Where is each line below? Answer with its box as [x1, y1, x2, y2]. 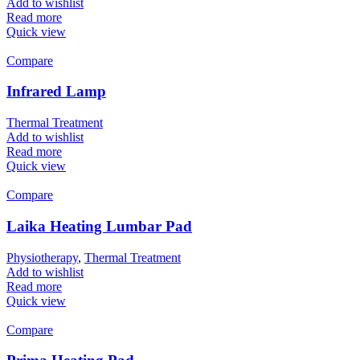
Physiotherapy [6, 250, 78, 264]
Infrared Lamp [6, 83, 106, 100]
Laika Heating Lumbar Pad [6, 217, 192, 235]
